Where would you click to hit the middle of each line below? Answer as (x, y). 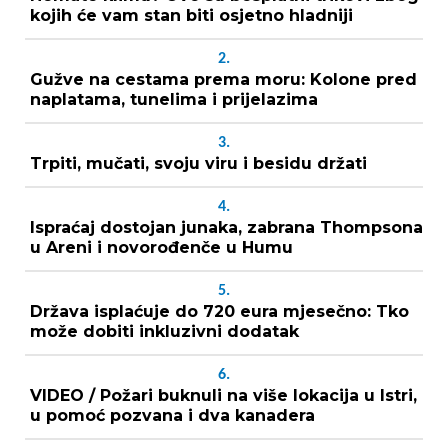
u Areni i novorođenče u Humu (161, 248)
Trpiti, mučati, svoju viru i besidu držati (198, 164)
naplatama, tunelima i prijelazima (174, 100)
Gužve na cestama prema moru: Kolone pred (223, 80)
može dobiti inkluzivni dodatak (164, 332)
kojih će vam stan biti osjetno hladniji (191, 16)
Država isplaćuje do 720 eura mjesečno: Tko (219, 312)
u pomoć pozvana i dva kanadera (172, 416)
